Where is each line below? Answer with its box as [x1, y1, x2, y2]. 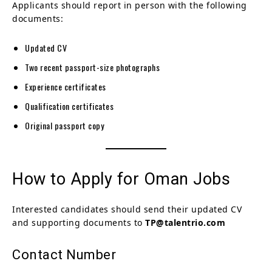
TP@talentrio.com [145, 216, 225, 228]
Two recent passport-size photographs [25, 60, 160, 73]
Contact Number [12, 246, 116, 262]
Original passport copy [25, 118, 104, 132]
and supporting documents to [12, 216, 145, 228]
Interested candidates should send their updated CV [12, 203, 242, 215]
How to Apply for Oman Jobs [12, 169, 230, 189]
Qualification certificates [25, 99, 114, 112]
